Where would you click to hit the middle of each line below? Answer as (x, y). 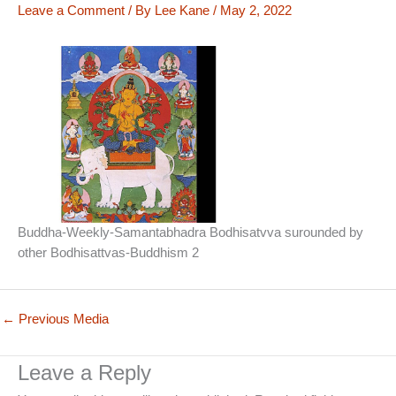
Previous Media (62, 320)
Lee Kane (184, 10)
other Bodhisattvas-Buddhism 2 (108, 253)
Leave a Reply (84, 373)
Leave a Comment (71, 10)
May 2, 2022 (256, 10)
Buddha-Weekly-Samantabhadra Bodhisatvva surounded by (190, 233)
